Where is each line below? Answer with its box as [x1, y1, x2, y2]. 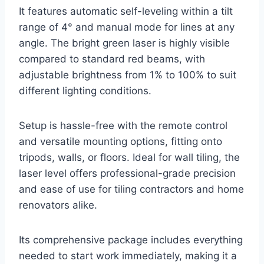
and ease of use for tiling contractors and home [19, 183, 244, 196]
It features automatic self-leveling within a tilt [19, 5, 233, 18]
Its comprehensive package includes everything [19, 234, 243, 246]
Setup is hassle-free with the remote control [19, 120, 227, 132]
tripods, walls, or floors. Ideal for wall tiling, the [19, 151, 240, 164]
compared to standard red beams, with [19, 53, 205, 65]
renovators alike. [19, 199, 97, 212]
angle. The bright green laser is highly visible [19, 37, 230, 49]
